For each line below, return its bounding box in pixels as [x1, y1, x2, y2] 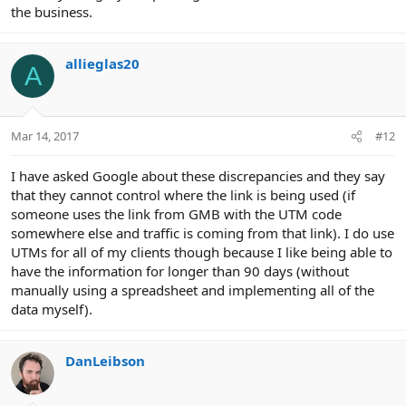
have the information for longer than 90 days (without [11, 261, 349, 280]
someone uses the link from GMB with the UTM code [11, 204, 342, 223]
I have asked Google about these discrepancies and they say [11, 166, 385, 185]
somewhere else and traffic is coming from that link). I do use [11, 223, 394, 242]
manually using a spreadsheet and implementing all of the [11, 280, 374, 299]
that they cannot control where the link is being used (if [11, 185, 355, 204]
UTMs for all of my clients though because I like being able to [11, 242, 392, 261]
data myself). [11, 299, 92, 318]
